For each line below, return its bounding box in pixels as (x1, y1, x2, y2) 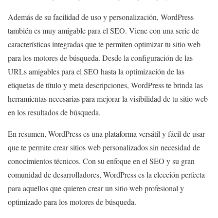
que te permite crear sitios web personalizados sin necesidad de (8, 142, 200, 153)
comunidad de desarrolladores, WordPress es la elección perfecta (8, 169, 205, 180)
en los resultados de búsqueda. (8, 107, 101, 118)
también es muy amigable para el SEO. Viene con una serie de (8, 25, 199, 36)
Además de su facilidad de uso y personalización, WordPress (8, 12, 194, 22)
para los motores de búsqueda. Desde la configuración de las (8, 53, 193, 63)
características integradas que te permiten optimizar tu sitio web (8, 39, 200, 50)
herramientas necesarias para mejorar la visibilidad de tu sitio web (8, 93, 208, 104)
